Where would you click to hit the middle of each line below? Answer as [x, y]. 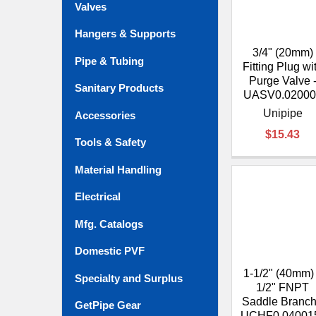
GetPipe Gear [108, 305]
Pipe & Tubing [109, 61]
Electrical [98, 197]
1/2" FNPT [283, 287]
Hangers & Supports [125, 34]
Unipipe [282, 114]
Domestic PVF [110, 251]
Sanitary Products [119, 88]
